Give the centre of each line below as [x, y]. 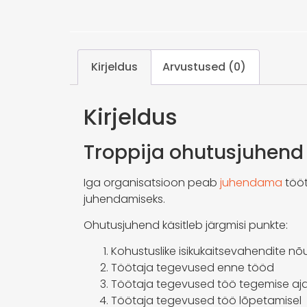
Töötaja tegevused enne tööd [193, 268]
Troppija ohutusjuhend [194, 152]
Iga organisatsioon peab [152, 182]
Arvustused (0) [204, 66]
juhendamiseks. [124, 199]
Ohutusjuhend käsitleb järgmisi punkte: [186, 225]
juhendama [251, 182]
